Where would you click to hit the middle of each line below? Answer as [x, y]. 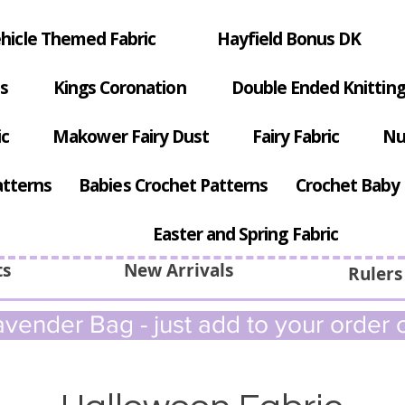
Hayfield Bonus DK [289, 39]
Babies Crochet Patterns [174, 186]
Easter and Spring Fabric [245, 235]
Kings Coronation [119, 88]
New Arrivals [178, 271]
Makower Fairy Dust [131, 137]
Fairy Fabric [296, 137]
